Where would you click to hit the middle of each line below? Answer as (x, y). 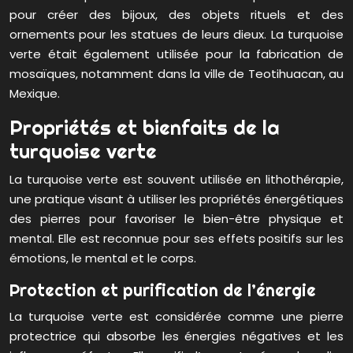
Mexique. (35, 94)
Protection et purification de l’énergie (163, 290)
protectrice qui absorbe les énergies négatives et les (176, 336)
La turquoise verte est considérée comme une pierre (176, 317)
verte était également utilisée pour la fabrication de (176, 54)
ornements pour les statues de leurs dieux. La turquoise (176, 35)
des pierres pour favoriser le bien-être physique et (176, 219)
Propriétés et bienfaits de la (145, 128)
